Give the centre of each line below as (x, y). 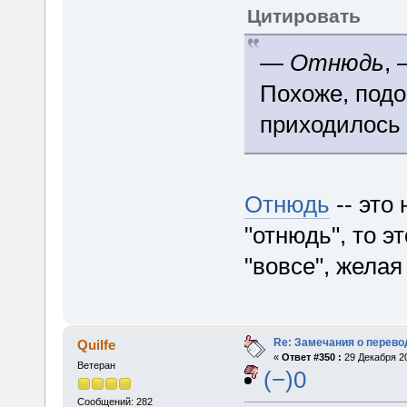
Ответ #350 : (311, 357)
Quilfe (97, 344)
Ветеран (96, 365)
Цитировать (303, 16)
